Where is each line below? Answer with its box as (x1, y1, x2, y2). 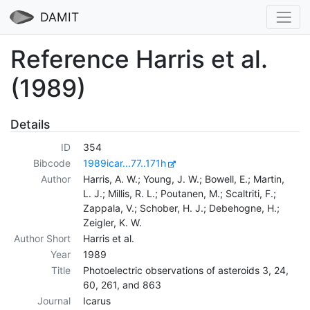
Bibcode (33, 157, 71, 170)
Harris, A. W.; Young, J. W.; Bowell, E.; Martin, (83, 173, 284, 185)
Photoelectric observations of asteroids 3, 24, (83, 264, 289, 277)
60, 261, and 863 (83, 279, 161, 291)
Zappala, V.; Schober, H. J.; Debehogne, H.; (83, 202, 280, 215)
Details (10, 116, 50, 131)
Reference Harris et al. (10, 44, 268, 73)
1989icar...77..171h (83, 157, 166, 170)
